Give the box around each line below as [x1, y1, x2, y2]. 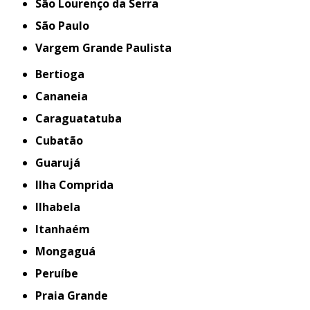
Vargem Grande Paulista [42, 39, 172, 55]
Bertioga [42, 66, 85, 82]
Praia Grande [42, 287, 109, 303]
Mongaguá [46, 243, 96, 259]
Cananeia [43, 88, 89, 104]
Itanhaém [39, 221, 91, 237]
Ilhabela [39, 199, 81, 215]
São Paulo [42, 17, 90, 33]
